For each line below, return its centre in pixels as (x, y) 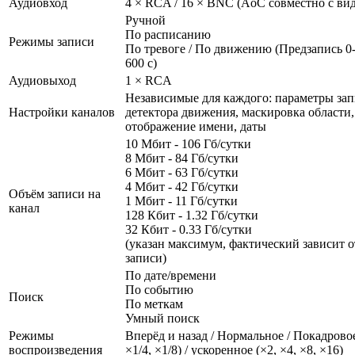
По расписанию (168, 34)
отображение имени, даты (196, 126)
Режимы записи (52, 41)
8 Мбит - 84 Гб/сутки (182, 158)
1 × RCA (149, 80)
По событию (159, 289)
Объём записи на (55, 193)
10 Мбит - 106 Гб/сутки (188, 143)
